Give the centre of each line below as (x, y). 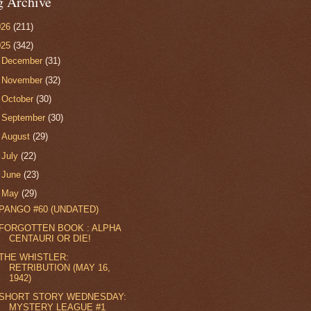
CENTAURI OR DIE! (50, 238)
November (24, 80)
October (19, 99)
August (17, 137)
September (25, 118)
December (24, 61)
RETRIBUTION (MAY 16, (60, 268)
